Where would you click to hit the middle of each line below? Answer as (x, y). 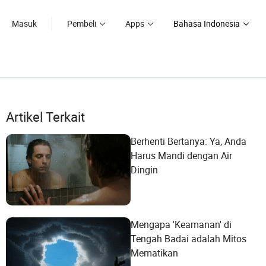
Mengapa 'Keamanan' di (181, 224)
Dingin (144, 170)
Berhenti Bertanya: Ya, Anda (189, 141)
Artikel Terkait (45, 117)
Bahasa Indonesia (207, 23)
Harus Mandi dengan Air (181, 156)
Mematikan (154, 253)
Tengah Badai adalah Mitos (189, 239)
